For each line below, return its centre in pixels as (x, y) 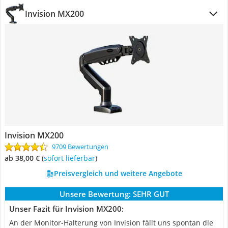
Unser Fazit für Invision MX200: (66, 209)
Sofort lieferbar (71, 158)
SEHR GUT (151, 194)
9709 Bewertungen (80, 147)
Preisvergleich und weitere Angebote (118, 173)
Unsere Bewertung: (95, 194)
